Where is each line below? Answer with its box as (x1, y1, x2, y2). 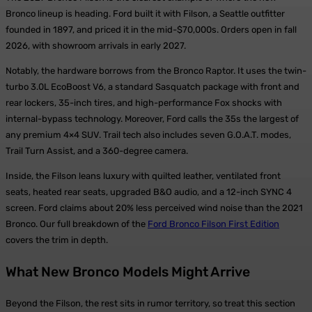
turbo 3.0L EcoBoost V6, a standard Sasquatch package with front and (6, 81, 299, 93)
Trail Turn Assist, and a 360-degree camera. (6, 146, 188, 157)
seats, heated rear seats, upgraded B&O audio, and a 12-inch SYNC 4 (6, 187, 292, 198)
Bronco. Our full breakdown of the (6, 219, 148, 230)
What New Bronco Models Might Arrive (6, 263, 250, 280)
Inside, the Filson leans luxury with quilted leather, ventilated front (6, 171, 281, 182)
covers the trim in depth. (6, 235, 108, 246)
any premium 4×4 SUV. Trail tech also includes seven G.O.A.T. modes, (6, 130, 291, 141)
